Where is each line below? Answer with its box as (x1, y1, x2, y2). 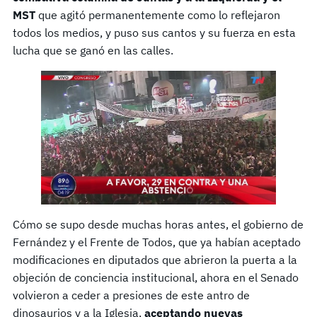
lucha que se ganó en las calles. (13, 42, 173, 57)
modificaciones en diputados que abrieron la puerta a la (13, 253, 297, 267)
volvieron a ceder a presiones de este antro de (13, 288, 250, 303)
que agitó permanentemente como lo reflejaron (35, 7, 280, 22)
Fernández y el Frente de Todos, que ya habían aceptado (13, 235, 301, 250)
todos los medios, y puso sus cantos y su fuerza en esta (13, 25, 296, 40)
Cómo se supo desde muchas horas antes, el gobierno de (13, 217, 304, 232)
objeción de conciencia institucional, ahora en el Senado (13, 270, 299, 285)
